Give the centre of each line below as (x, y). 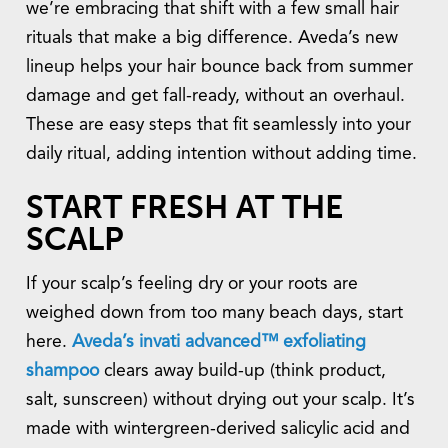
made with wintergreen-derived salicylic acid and (218, 429)
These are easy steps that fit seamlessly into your (218, 125)
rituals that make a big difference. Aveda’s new (212, 38)
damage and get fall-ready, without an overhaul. (215, 96)
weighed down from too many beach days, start (214, 313)
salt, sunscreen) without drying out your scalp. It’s (220, 400)
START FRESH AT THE (184, 207)
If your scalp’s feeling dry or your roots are (192, 284)
